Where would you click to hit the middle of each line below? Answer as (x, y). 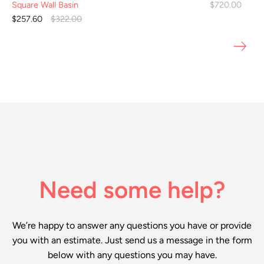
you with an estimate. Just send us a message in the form (132, 240)
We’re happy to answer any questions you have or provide (132, 226)
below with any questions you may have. (132, 255)
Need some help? (132, 190)
